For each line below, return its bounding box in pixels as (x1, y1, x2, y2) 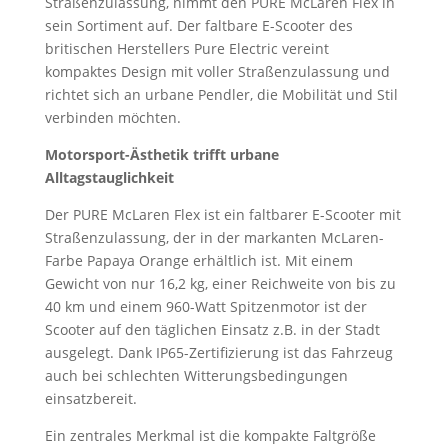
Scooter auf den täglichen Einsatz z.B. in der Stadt (44, 320, 380, 339)
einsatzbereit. (44, 389, 137, 408)
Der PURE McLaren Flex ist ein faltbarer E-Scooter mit (44, 205, 401, 224)
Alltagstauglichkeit (44, 168, 174, 187)
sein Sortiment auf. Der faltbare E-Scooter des (44, 16, 353, 35)
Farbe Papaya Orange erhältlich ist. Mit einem (44, 251, 353, 270)
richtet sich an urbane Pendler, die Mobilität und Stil (44, 85, 398, 104)
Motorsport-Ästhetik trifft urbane (44, 145, 279, 164)
